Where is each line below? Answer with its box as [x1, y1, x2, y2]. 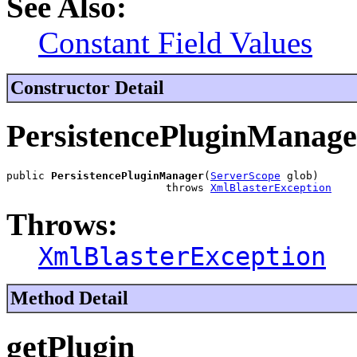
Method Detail [10, 288, 128, 309]
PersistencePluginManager [51, 170, 204, 182]
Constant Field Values [38, 25, 312, 60]
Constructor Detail [10, 76, 164, 98]
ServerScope [210, 170, 280, 182]
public [6, 170, 51, 182]
